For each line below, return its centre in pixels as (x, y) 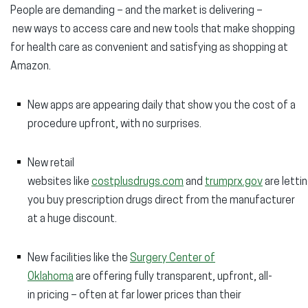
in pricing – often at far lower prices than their (134, 296)
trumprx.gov (234, 182)
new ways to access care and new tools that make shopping (153, 30)
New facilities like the (79, 258)
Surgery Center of (173, 258)
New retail (51, 164)
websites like (59, 182)
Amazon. (32, 67)
